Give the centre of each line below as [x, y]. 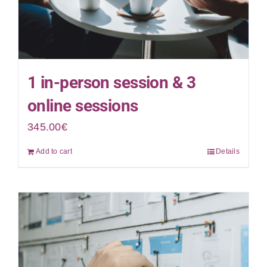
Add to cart [54, 152]
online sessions [83, 106]
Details [228, 152]
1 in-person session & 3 [111, 83]
